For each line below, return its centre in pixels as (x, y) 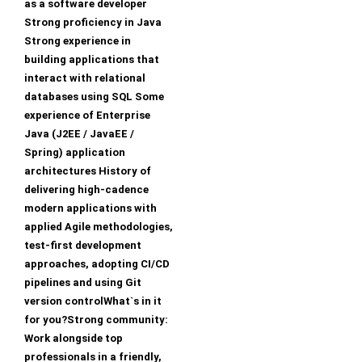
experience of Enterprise (87, 116)
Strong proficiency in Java (93, 23)
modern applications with (90, 208)
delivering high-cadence (86, 190)
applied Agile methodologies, (99, 227)
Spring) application (75, 153)
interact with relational (85, 78)
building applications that (92, 60)
